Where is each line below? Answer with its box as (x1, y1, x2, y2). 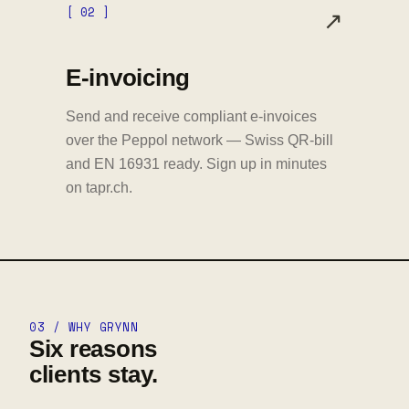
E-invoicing (66, 63, 191, 91)
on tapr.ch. (66, 179, 132, 195)
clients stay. (29, 361, 158, 389)
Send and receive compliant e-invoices (66, 108, 317, 124)
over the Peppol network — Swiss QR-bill (66, 131, 333, 148)
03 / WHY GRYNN (29, 319, 138, 337)
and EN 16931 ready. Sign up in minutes (66, 155, 327, 172)
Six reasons (29, 335, 158, 363)
